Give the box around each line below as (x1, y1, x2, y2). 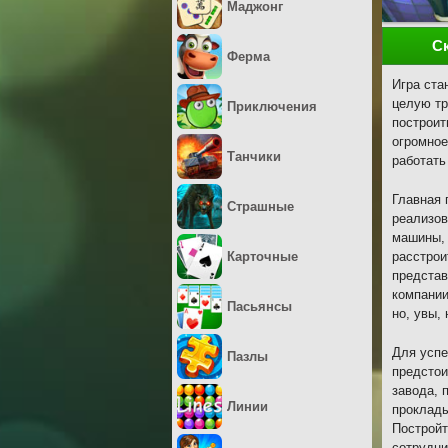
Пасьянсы (227, 299, 292, 314)
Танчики (227, 149, 281, 164)
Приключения (227, 99, 317, 114)
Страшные (227, 199, 294, 214)
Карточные (227, 249, 298, 264)
